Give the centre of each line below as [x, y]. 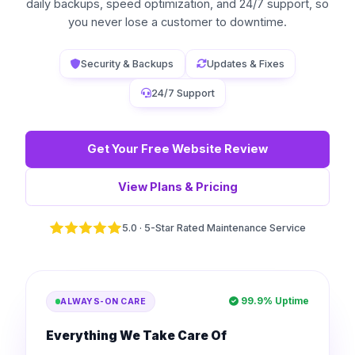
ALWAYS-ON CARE [103, 302]
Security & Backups [128, 64]
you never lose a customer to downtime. [177, 23]
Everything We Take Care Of [137, 335]
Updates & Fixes [245, 64]
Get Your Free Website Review [177, 149]
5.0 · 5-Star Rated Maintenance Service [214, 227]
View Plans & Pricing [177, 187]
